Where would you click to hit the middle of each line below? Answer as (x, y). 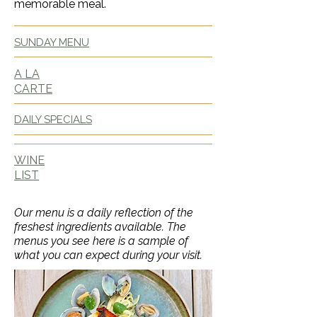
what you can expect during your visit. (108, 255)
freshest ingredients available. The (100, 227)
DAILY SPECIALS (53, 120)
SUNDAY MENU (52, 42)
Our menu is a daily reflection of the (104, 213)
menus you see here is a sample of (101, 241)
